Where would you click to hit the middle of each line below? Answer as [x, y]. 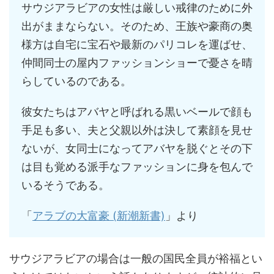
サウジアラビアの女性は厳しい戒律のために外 [137, 8]
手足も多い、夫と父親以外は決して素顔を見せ [137, 130]
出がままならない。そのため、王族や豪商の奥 [137, 26]
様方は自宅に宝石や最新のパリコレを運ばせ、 [137, 45]
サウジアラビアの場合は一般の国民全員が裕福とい [136, 259]
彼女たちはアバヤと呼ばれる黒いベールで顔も [137, 112]
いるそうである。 [65, 185]
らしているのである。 [76, 81]
